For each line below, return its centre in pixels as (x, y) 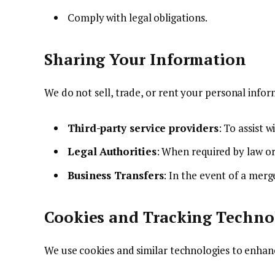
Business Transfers (116, 175)
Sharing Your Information (145, 60)
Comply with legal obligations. (137, 17)
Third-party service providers (143, 128)
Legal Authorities (112, 152)
